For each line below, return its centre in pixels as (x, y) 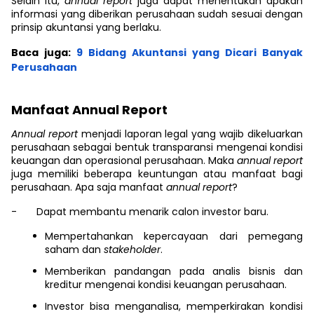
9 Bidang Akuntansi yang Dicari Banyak (187, 53)
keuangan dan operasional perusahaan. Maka (124, 161)
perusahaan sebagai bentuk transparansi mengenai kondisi (157, 147)
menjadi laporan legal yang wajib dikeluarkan (192, 134)
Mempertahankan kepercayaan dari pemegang (174, 236)
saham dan (74, 250)
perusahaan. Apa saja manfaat (89, 187)
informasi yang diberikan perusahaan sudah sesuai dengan (157, 14)
